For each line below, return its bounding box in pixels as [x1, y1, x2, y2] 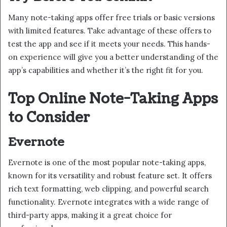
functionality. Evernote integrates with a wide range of [8, 197, 209, 207]
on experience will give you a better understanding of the [8, 52, 218, 62]
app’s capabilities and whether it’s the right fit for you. [8, 65, 203, 75]
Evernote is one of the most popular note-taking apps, [8, 158, 206, 168]
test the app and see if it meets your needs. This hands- [8, 39, 210, 49]
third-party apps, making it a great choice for [8, 210, 172, 220]
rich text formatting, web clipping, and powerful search [8, 184, 209, 194]
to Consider [8, 108, 90, 128]
